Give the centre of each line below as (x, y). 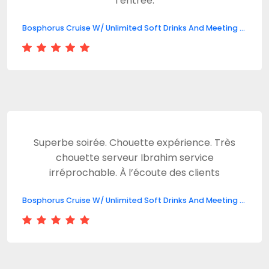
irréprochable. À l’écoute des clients (134, 173)
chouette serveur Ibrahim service (134, 158)
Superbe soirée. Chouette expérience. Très (134, 143)
